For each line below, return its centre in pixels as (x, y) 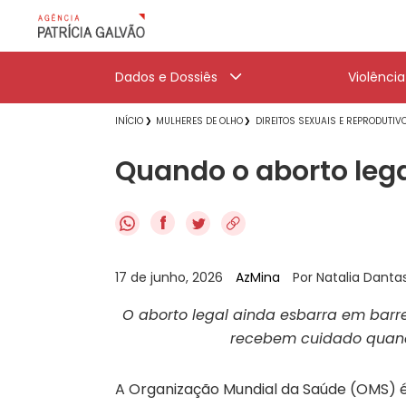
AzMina (258, 277)
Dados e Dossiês (166, 77)
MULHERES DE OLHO (199, 121)
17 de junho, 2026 (171, 277)
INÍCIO (129, 121)
